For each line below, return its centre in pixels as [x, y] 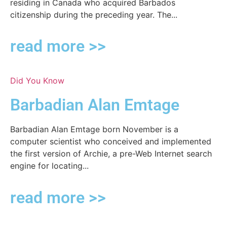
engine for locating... [49, 166]
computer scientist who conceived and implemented [111, 142]
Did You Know [37, 81]
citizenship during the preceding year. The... [94, 14]
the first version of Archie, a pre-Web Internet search [111, 154]
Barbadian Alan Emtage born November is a [94, 129]
